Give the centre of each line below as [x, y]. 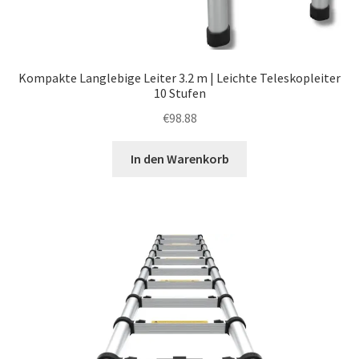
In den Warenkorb [179, 158]
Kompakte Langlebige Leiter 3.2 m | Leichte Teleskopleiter [179, 78]
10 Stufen [179, 93]
